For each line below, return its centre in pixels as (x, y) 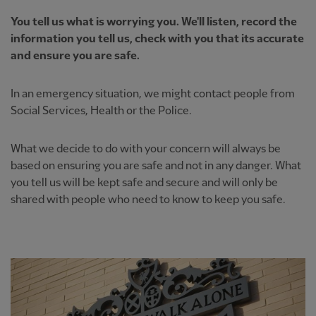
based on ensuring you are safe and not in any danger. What (156, 166)
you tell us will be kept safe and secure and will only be (144, 183)
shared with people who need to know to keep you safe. (148, 200)
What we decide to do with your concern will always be (146, 149)
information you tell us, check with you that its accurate (157, 39)
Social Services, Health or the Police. (101, 111)
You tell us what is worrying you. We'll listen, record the (154, 22)
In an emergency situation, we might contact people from (153, 94)
